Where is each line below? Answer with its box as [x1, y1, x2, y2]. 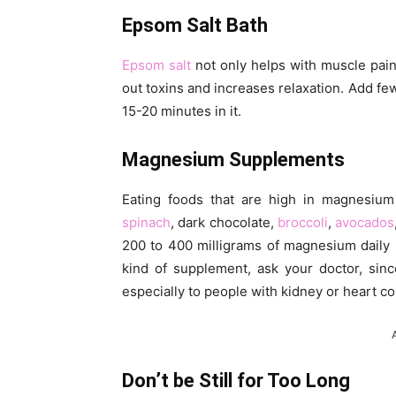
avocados [335, 214, 394, 232]
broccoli [277, 214, 328, 232]
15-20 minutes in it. [122, 103, 241, 120]
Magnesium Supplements [122, 148, 345, 171]
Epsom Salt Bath [122, 14, 268, 37]
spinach [122, 214, 171, 232]
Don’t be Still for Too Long [122, 369, 354, 392]
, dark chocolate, [171, 214, 278, 232]
